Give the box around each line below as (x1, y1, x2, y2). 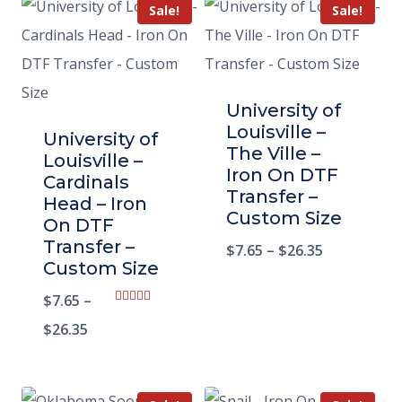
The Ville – (226, 143, 320, 165)
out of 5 (115, 329, 155, 344)
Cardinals (43, 171, 129, 194)
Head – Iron (43, 193, 147, 215)
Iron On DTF (226, 164, 338, 187)
